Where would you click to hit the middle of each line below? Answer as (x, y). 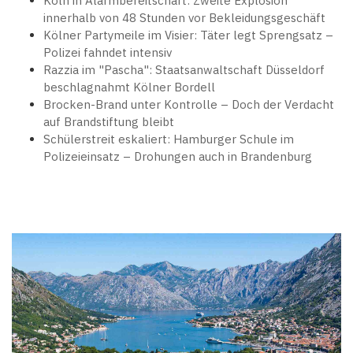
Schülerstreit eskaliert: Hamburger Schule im (169, 139)
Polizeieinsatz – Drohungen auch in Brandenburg (178, 157)
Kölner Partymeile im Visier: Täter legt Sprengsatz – (188, 35)
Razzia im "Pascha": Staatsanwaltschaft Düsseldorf (184, 70)
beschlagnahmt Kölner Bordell (129, 87)
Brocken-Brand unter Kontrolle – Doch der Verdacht (189, 105)
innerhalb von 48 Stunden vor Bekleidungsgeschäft (184, 18)
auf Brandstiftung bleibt (109, 122)
